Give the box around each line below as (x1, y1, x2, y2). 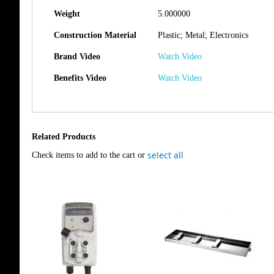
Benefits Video (54, 73, 106, 83)
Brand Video (54, 52, 100, 61)
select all (147, 149, 183, 161)
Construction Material (54, 31, 136, 40)
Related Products (32, 132, 95, 141)
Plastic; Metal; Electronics (158, 31, 248, 40)
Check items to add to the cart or (32, 150, 147, 160)
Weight (54, 9, 80, 18)
